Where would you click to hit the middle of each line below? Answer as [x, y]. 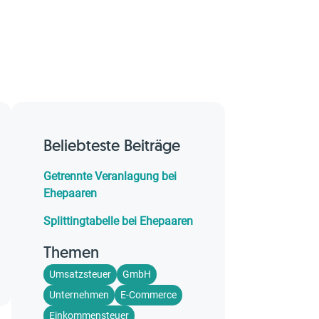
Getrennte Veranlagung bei [110, 176]
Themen [71, 252]
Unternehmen [79, 295]
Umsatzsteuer [80, 274]
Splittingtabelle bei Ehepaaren [118, 221]
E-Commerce [148, 295]
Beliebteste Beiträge [112, 145]
